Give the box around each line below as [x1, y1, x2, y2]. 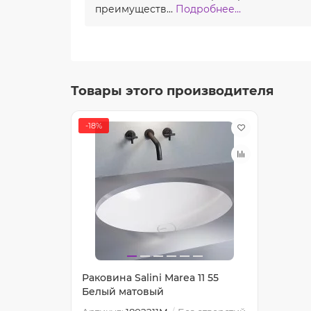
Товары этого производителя [71, 82, 274, 99]
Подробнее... [176, 2, 241, 15]
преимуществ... [95, 2, 176, 15]
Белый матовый [82, 285, 164, 298]
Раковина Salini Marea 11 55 [82, 271, 219, 284]
